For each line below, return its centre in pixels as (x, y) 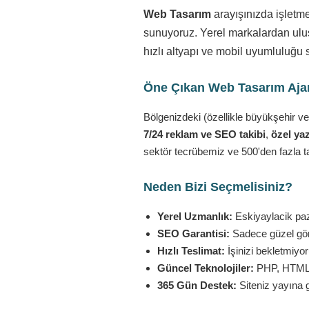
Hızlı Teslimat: (191, 251)
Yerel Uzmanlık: (195, 216)
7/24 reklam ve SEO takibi (205, 134)
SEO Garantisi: (193, 233)
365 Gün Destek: (197, 285)
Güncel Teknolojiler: (206, 268)
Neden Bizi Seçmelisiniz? (218, 187)
